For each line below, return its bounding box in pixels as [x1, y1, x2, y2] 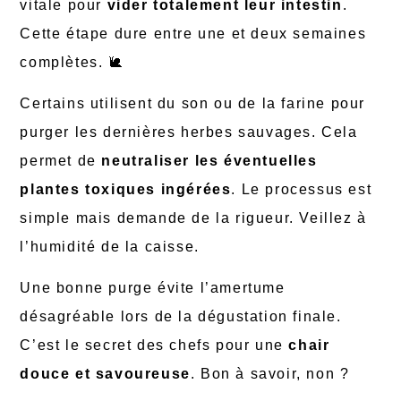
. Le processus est [231, 181, 372, 197]
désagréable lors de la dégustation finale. [20, 309, 342, 325]
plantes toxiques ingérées [20, 181, 232, 197]
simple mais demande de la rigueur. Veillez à [20, 209, 367, 226]
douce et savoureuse [20, 366, 191, 382]
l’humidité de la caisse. [20, 238, 200, 254]
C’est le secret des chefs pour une [20, 337, 289, 354]
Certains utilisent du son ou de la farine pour [20, 95, 366, 111]
